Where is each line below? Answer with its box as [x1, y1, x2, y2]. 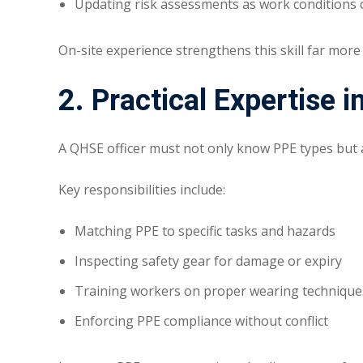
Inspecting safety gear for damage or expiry [75, 252, 342, 271]
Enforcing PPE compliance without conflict [75, 312, 328, 331]
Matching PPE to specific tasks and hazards [75, 222, 335, 241]
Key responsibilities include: [58, 181, 225, 199]
